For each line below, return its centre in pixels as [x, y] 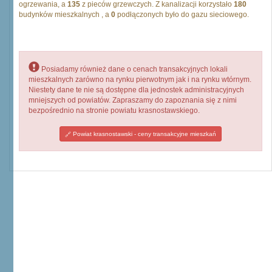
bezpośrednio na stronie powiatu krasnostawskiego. [114, 110]
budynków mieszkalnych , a [65, 15]
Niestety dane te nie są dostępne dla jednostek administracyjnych [136, 90]
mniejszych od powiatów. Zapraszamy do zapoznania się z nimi [133, 100]
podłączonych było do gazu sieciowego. [182, 15]
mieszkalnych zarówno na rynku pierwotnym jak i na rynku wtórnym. [140, 80]
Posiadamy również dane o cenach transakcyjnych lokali [134, 69]
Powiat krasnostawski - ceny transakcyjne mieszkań [144, 134]
